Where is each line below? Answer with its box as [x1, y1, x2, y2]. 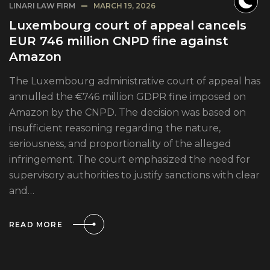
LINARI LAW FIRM [9, 1, 75, 11]
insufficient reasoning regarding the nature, [9, 122, 221, 134]
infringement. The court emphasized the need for [9, 154, 250, 166]
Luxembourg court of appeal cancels [9, 18, 246, 33]
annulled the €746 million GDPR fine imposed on [9, 91, 246, 103]
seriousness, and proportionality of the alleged [9, 138, 231, 150]
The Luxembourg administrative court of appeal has [9, 75, 260, 87]
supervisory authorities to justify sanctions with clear [9, 169, 260, 181]
